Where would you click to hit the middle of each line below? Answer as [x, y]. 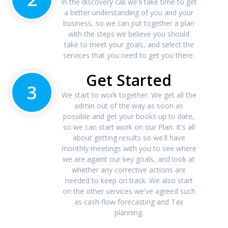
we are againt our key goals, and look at [129, 159]
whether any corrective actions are [129, 170]
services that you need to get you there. [129, 55]
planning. [129, 213]
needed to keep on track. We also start [129, 181]
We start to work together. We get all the [129, 95]
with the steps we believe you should [129, 34]
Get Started [129, 80]
